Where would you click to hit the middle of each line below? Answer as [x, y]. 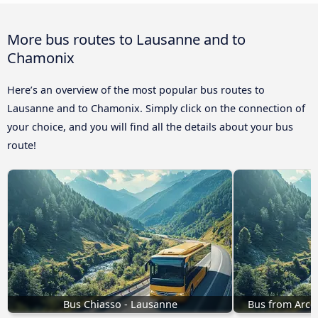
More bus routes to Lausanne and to [126, 39]
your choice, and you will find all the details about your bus [150, 126]
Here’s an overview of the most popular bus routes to [136, 89]
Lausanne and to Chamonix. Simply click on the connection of [156, 108]
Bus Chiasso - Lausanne [120, 304]
